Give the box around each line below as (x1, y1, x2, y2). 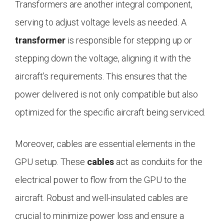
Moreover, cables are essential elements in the (15, 138, 195, 149)
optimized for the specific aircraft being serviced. (15, 107, 205, 118)
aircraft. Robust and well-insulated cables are (15, 192, 188, 203)
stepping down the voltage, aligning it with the (15, 53, 191, 64)
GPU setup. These (15, 156, 87, 167)
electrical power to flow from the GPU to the (15, 174, 186, 185)
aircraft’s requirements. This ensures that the (15, 71, 187, 82)
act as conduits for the (114, 156, 202, 167)
